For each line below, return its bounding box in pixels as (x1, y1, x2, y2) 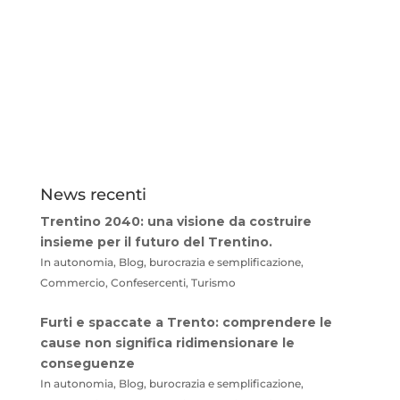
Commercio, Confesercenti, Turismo (39, 276, 236, 289)
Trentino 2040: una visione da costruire (39, 212, 312, 229)
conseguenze (39, 354, 135, 371)
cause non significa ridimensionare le (39, 334, 295, 351)
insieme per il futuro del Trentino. (39, 233, 272, 250)
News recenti (39, 184, 146, 204)
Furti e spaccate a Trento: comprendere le (39, 313, 332, 330)
